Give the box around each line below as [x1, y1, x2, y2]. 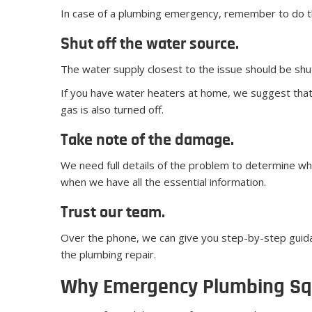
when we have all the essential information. [61, 175, 266, 189]
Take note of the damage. [61, 132, 234, 150]
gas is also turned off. [61, 102, 164, 117]
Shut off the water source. [61, 36, 239, 54]
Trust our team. [61, 205, 165, 222]
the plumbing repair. [61, 247, 156, 262]
